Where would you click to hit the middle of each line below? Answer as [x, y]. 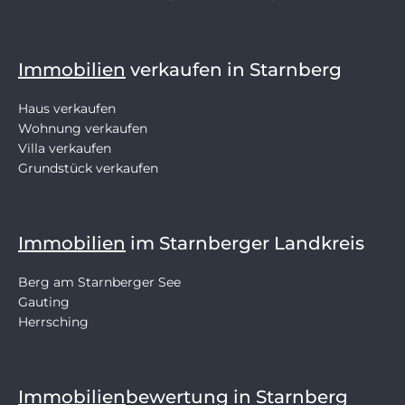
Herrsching [53, 321]
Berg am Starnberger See [99, 282]
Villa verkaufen [65, 148]
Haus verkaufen [67, 108]
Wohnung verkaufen [83, 128]
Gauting [44, 301]
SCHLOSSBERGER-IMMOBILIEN [278, 25]
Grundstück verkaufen [88, 168]
